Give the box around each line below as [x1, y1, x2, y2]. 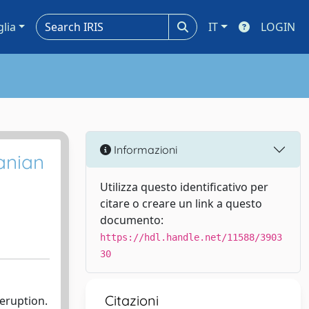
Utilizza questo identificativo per [100, 179, 268, 195]
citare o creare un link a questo [100, 196, 262, 211]
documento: [100, 212, 163, 228]
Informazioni [111, 142, 177, 157]
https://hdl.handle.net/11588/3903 [100, 232, 282, 243]
